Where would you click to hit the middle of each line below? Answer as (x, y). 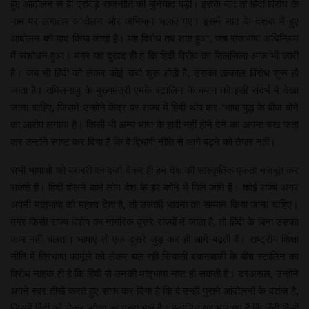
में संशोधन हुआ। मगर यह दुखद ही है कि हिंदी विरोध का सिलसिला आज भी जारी (154, 55)
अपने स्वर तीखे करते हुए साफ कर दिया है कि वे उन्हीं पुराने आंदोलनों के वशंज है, (154, 290)
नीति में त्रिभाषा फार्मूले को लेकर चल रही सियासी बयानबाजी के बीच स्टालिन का (154, 256)
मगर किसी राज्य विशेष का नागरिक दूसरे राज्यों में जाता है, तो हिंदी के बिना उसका (154, 221)
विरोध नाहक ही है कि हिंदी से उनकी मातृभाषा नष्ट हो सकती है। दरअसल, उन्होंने (154, 273)
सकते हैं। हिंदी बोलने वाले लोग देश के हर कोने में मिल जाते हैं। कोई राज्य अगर (154, 187)
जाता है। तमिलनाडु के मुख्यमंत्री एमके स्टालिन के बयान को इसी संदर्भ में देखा (154, 90)
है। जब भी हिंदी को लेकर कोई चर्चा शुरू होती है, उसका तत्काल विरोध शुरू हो (154, 72)
